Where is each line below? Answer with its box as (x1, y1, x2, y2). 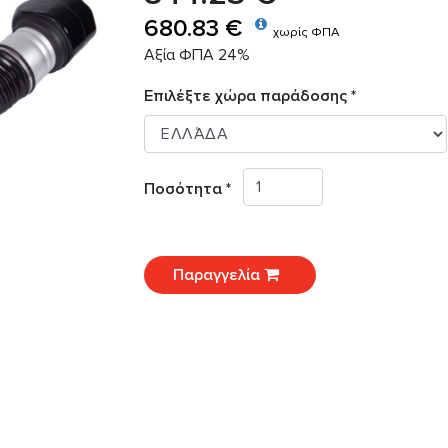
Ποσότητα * (144, 179, 243, 200)
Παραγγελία (173, 265, 264, 286)
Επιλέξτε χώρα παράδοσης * (144, 86, 356, 107)
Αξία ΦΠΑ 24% (144, 45, 250, 65)
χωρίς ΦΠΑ (273, 24, 339, 40)
